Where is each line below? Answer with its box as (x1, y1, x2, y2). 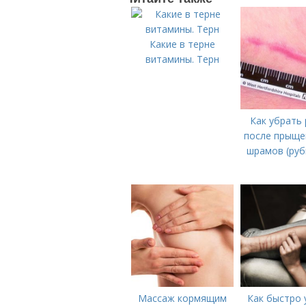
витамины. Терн (145, 53, 219, 66)
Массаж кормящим (138, 292, 227, 305)
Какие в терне (150, 38, 215, 51)
